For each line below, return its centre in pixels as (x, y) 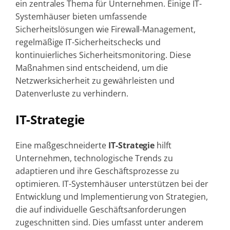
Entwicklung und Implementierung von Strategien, (111, 196)
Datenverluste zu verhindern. (72, 93)
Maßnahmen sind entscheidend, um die (92, 68)
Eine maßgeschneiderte (62, 145)
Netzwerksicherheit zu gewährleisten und (95, 80)
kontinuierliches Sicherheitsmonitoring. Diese (103, 55)
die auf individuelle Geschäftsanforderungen (101, 209)
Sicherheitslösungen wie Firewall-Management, (105, 29)
